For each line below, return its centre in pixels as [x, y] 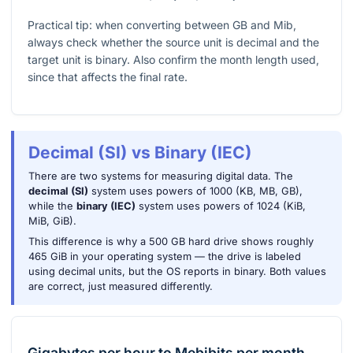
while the [52, 206]
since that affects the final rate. [108, 77]
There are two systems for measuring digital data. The [160, 176]
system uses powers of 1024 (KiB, [220, 206]
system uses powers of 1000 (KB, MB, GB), [195, 191]
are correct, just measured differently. [120, 287]
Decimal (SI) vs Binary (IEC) [140, 153]
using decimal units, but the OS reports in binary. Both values [177, 272]
